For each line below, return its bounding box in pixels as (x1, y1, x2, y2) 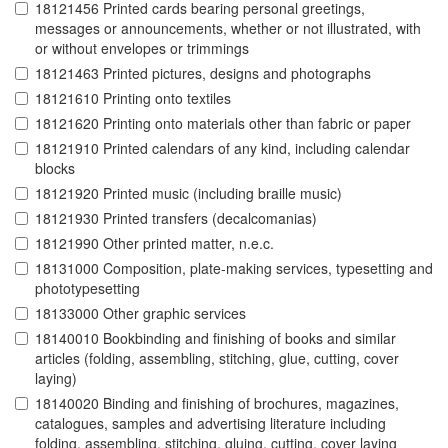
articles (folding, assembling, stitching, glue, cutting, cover (35, 348, 399, 369)
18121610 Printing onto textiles (35, 88, 231, 109)
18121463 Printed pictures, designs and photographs (35, 63, 371, 84)
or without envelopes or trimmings (35, 38, 249, 59)
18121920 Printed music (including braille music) (35, 183, 342, 204)
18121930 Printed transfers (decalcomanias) (35, 208, 317, 229)
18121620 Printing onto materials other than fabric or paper (35, 113, 411, 134)
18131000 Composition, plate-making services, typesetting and (35, 258, 433, 279)
